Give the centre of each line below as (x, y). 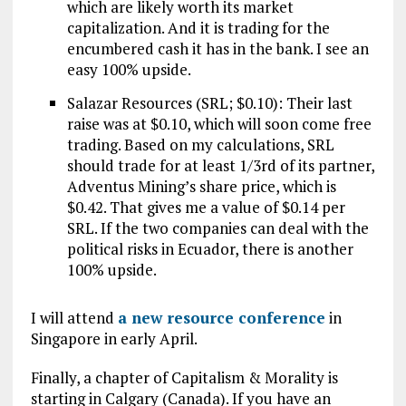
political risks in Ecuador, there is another (210, 249)
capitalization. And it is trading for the (198, 28)
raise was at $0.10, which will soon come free (219, 124)
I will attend (74, 318)
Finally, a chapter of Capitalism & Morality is (184, 377)
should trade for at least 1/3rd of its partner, (220, 165)
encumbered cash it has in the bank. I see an (217, 48)
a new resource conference (221, 318)
